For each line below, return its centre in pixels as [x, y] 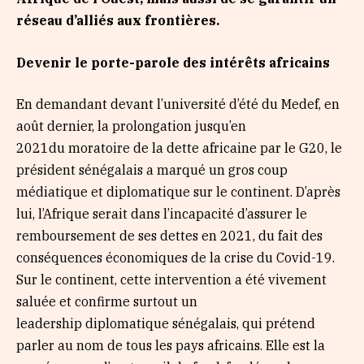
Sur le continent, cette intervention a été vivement [171, 280]
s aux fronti [146, 20]
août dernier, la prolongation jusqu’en [131, 126]
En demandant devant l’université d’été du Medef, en [178, 104]
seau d [53, 20]
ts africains [293, 62]
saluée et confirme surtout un [107, 302]
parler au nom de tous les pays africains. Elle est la [171, 346]
